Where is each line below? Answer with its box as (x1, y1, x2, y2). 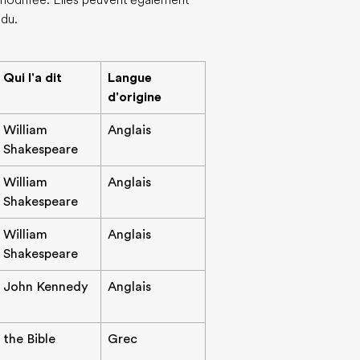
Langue (108, 71, 152, 85)
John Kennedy (3, 280, 88, 294)
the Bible (3, 332, 55, 346)
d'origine (108, 90, 162, 104)
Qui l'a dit (3, 71, 62, 85)
